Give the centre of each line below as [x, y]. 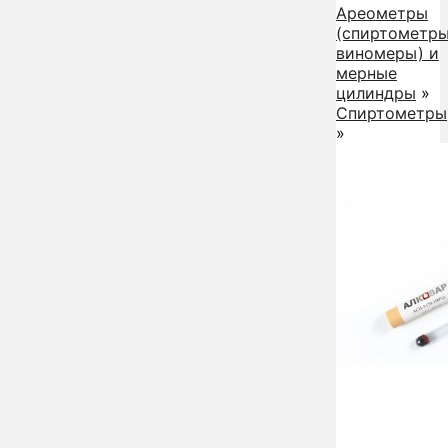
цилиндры [376, 92]
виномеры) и [387, 52]
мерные [366, 72]
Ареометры [382, 12]
